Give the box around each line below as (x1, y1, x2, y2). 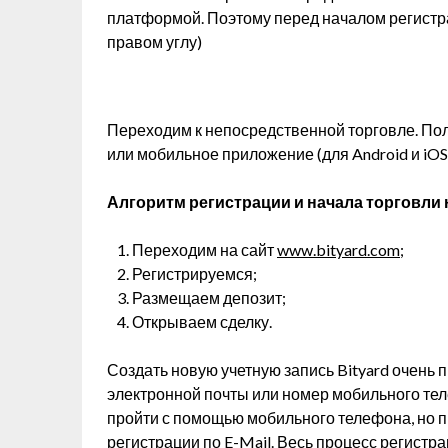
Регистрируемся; (132, 264, 257, 283)
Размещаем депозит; (132, 288, 286, 307)
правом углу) (107, 32, 202, 51)
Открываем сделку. (132, 312, 272, 331)
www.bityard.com (277, 240, 400, 259)
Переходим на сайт (132, 240, 277, 259)
